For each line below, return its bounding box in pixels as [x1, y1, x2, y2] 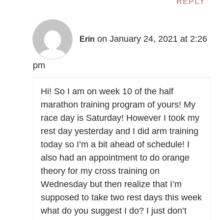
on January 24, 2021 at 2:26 [97, 33, 208, 44]
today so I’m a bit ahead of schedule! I [41, 139, 190, 150]
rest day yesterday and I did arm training [41, 126, 199, 137]
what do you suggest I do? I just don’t [41, 206, 187, 216]
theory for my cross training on [41, 166, 160, 176]
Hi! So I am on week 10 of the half [41, 86, 174, 97]
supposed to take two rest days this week [41, 192, 202, 203]
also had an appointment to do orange [41, 153, 190, 163]
